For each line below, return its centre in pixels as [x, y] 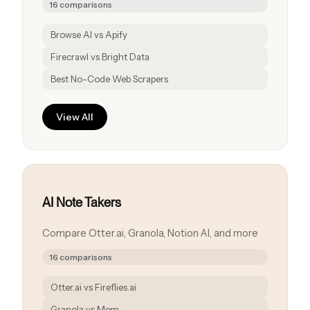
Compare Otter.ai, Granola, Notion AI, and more [150, 234]
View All [75, 117]
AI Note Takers [82, 202]
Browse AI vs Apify [89, 34]
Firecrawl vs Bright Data [100, 56]
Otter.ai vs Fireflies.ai [93, 288]
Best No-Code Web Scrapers [109, 79]
